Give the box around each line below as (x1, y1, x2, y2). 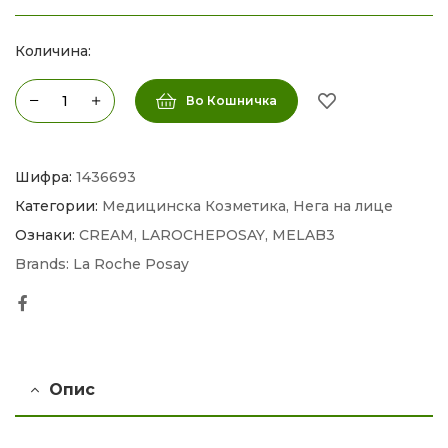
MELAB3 (272, 226, 335, 245)
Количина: (15, 41, 91, 60)
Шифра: (15, 168, 76, 187)
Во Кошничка (186, 92, 277, 108)
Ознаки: (15, 226, 75, 245)
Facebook (27, 292, 109, 312)
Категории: (15, 197, 98, 216)
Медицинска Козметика (102, 197, 286, 216)
